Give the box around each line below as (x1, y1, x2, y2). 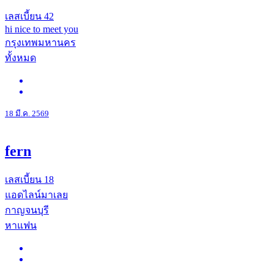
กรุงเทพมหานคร (5, 37, 76, 48)
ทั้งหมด (5, 53, 36, 64)
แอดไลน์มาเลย (5, 189, 68, 200)
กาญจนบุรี (5, 204, 49, 215)
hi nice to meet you (5, 24, 78, 35)
